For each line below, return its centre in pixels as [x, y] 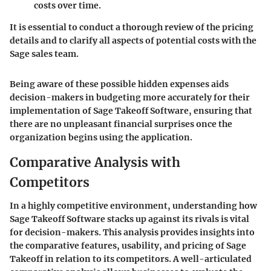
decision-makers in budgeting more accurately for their [130, 98]
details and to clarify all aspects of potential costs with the [133, 41]
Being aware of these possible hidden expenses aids [119, 84]
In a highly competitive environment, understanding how [133, 205]
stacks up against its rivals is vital [177, 219]
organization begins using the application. [101, 138]
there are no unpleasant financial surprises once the [121, 124]
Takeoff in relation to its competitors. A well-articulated [131, 259]
